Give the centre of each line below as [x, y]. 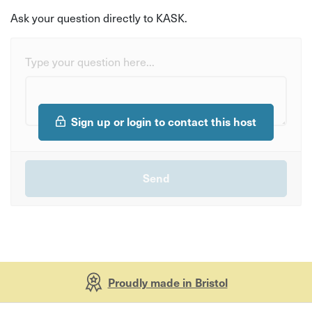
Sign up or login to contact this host [164, 121]
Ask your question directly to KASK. [99, 18]
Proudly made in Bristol [167, 282]
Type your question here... [90, 62]
